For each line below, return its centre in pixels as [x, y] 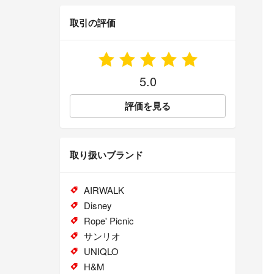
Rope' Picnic [109, 221]
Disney [98, 206]
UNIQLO [101, 251]
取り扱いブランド [106, 155]
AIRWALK [104, 190]
